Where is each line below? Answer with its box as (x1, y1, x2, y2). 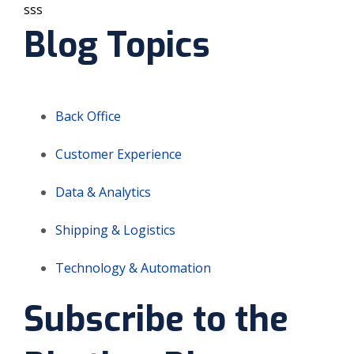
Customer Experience (55, 145, 182, 164)
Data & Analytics (55, 183, 151, 201)
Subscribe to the (24, 296, 288, 343)
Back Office (55, 107, 121, 126)
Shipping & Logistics (55, 221, 175, 239)
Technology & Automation (55, 259, 211, 277)
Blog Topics (24, 22, 210, 69)
